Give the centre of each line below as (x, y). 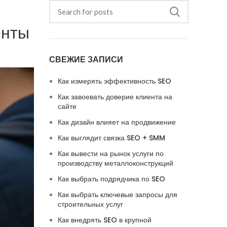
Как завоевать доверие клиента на (115, 97)
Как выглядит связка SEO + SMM (111, 138)
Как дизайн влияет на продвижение (117, 122)
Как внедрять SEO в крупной (104, 220)
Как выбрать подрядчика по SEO (111, 179)
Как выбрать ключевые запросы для (117, 195)
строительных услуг (90, 204)
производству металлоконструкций (115, 163)
